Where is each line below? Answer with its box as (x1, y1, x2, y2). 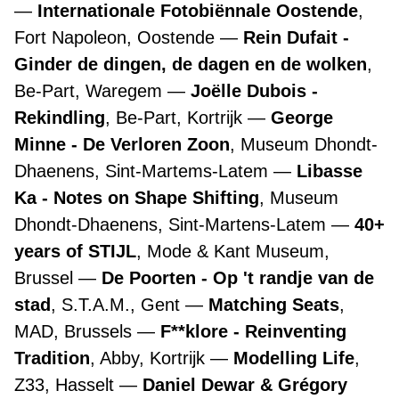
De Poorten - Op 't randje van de (102, 268, 374, 288)
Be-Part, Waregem (14, 81, 167, 101)
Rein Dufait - (243, 28, 349, 47)
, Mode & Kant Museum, (136, 241, 330, 261)
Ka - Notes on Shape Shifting (14, 188, 259, 208)
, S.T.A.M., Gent (51, 295, 185, 314)
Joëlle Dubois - (191, 81, 318, 101)
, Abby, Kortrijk (90, 348, 210, 368)
